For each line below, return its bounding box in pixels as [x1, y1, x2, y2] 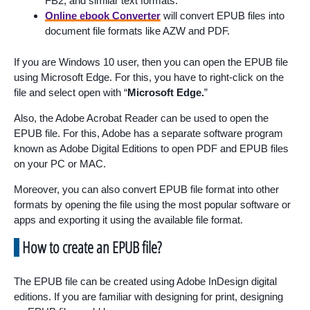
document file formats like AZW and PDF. [45, 25, 230, 37]
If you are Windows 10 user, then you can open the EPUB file [14, 55, 288, 68]
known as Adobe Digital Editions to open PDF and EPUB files [14, 142, 289, 154]
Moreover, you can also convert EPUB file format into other [14, 183, 279, 195]
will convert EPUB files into [161, 10, 284, 21]
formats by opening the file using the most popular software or [14, 198, 291, 210]
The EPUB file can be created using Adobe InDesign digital [14, 275, 277, 287]
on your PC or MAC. [14, 157, 106, 170]
